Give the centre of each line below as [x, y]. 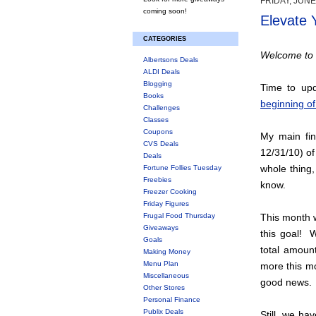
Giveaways [161, 227]
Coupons [158, 132]
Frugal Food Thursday [179, 215]
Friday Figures [166, 203]
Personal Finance [172, 299]
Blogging [158, 84]
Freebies [157, 180]
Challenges [162, 108]
